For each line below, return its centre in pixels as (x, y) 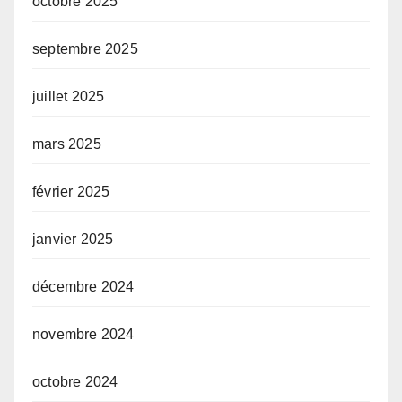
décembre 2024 (83, 287)
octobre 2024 (75, 382)
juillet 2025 (69, 97)
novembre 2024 (83, 335)
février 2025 (71, 192)
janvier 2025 (73, 240)
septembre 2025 (85, 49)
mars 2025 (67, 144)
